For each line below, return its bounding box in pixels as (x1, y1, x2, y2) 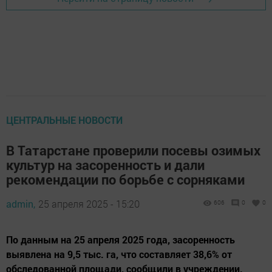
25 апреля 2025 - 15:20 (38, 197, 140, 211)
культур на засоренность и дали (6, 156, 205, 174)
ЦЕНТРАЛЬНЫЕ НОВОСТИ (6, 114, 123, 127)
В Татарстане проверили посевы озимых (6, 141, 260, 160)
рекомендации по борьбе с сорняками (6, 171, 245, 189)
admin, (6, 197, 35, 211)
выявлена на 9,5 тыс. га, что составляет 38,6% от (6, 248, 232, 261)
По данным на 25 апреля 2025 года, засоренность (6, 233, 235, 246)
